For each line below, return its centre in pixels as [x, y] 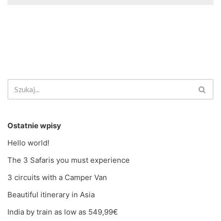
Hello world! [28, 143]
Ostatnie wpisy [34, 126]
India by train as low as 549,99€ [63, 212]
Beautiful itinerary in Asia [51, 195]
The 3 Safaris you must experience [69, 160]
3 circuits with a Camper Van [57, 177]
